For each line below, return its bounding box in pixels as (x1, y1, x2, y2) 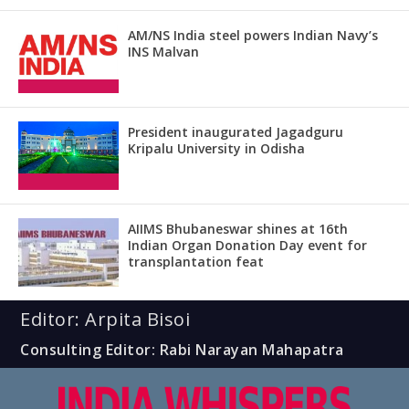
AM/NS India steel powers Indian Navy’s (128, 26, 378, 44)
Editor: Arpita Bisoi (20, 306, 191, 331)
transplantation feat (128, 252, 264, 270)
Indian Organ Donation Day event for (128, 236, 367, 254)
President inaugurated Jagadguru (128, 122, 343, 141)
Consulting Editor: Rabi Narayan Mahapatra (20, 339, 344, 360)
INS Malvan (128, 42, 199, 60)
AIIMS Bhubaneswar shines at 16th (128, 219, 348, 237)
